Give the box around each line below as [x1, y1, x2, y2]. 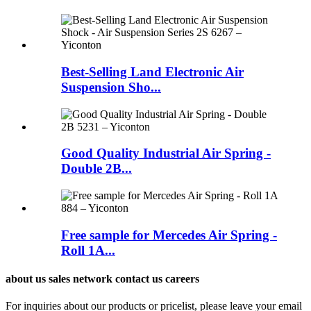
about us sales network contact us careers [6, 273, 199, 285]
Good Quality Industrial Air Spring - [61, 146, 271, 161]
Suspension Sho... [61, 79, 161, 94]
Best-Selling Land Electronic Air [61, 64, 244, 79]
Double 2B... [61, 161, 132, 176]
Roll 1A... [61, 242, 115, 258]
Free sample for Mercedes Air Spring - [61, 227, 277, 242]
